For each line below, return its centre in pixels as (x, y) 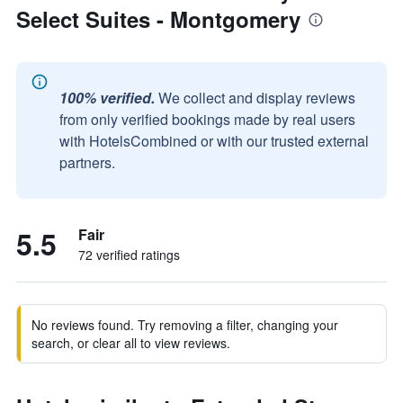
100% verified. (107, 98)
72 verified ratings (129, 255)
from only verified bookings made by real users (207, 119)
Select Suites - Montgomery (158, 19)
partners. (87, 162)
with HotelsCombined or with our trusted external (214, 141)
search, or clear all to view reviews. (131, 343)
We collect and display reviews (257, 98)
